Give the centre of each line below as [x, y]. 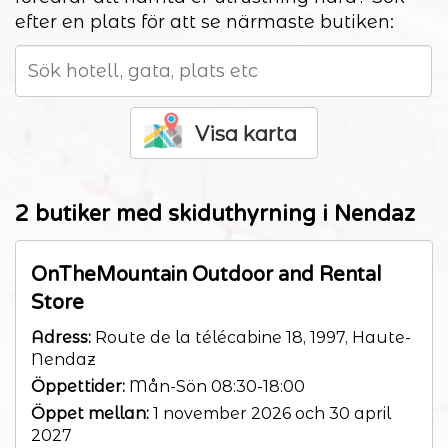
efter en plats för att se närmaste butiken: [204, 21]
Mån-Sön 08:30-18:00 [215, 386]
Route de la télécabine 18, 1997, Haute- [251, 337]
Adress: [61, 337]
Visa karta [246, 133]
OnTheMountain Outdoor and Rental [206, 274]
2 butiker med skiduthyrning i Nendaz [215, 213]
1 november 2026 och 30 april [270, 413]
